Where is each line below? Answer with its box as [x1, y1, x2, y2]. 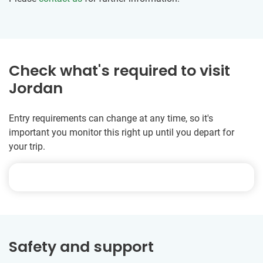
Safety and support [9, 237, 154, 258]
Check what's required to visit [9, 60, 230, 82]
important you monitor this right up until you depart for [9, 127, 234, 139]
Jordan [9, 78, 63, 99]
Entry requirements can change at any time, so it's [9, 113, 213, 124]
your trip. [9, 141, 45, 153]
